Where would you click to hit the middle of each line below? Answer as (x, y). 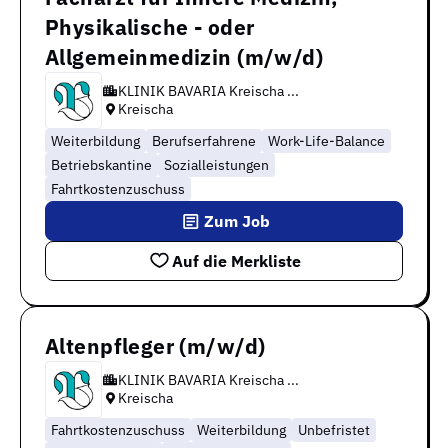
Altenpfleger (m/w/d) (155, 345)
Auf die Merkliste (236, 260)
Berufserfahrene (204, 140)
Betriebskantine (101, 164)
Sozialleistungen (216, 164)
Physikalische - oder (150, 26)
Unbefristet (334, 429)
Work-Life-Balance (326, 140)
